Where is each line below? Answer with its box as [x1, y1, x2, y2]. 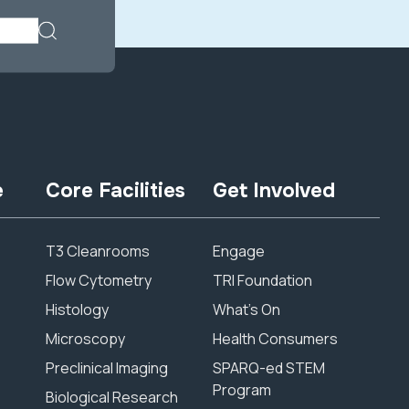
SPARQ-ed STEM [213, 358, 326, 378]
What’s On [213, 299, 281, 320]
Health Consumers [213, 329, 339, 349]
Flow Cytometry [46, 270, 152, 290]
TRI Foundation [213, 270, 313, 290]
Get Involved [213, 178, 336, 204]
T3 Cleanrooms [46, 241, 151, 261]
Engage [213, 241, 266, 261]
